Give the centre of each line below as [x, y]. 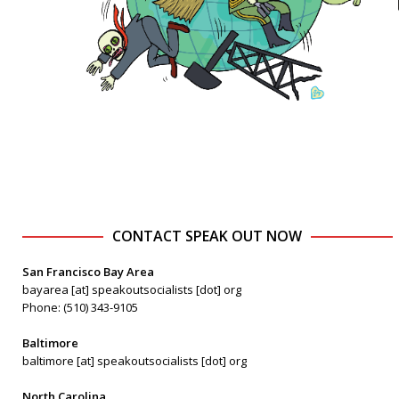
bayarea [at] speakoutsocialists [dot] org [132, 290]
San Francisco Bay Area [88, 272]
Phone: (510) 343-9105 [80, 308]
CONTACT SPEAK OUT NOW [208, 236]
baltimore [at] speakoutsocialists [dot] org [134, 361]
